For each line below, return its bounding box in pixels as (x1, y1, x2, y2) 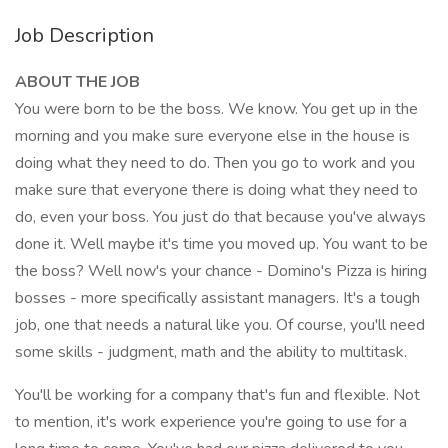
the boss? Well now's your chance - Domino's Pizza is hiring (15, 260, 427, 282)
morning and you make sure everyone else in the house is (15, 125, 410, 147)
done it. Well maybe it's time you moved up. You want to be (15, 233, 428, 255)
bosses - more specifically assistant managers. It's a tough (15, 287, 420, 309)
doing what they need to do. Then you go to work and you (15, 152, 415, 174)
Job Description (15, 22, 154, 49)
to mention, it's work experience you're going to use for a (15, 411, 407, 433)
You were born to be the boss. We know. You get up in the (15, 98, 418, 120)
